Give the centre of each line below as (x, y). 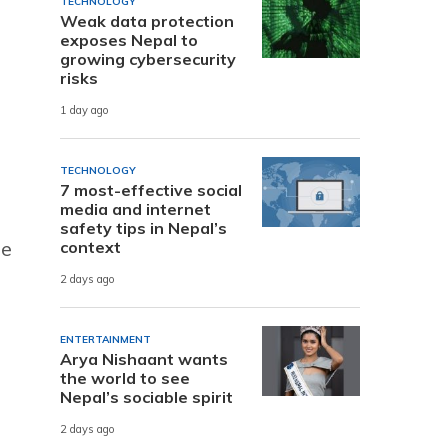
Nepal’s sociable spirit (146, 396)
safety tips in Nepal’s (143, 227)
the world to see (125, 377)
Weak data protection (147, 20)
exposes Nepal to (129, 39)
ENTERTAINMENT (105, 339)
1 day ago (84, 110)
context (90, 246)
